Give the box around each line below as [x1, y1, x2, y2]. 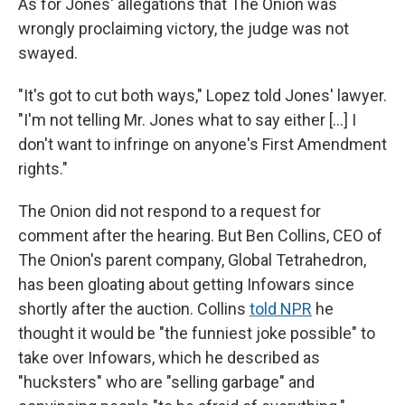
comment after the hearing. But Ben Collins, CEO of [18, 226, 382, 246]
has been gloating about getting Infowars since [18, 275, 354, 295]
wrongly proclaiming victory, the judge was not [18, 19, 349, 39]
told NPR [250, 299, 312, 319]
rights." [18, 159, 68, 179]
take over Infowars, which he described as [18, 348, 320, 368]
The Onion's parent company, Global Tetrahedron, [18, 250, 366, 270]
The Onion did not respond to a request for [18, 202, 321, 221]
